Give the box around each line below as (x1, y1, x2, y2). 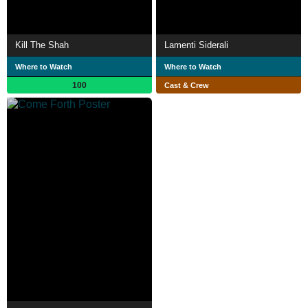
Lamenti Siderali (164, 40, 228, 51)
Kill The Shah (15, 40, 69, 51)
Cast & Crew (164, 81, 209, 90)
